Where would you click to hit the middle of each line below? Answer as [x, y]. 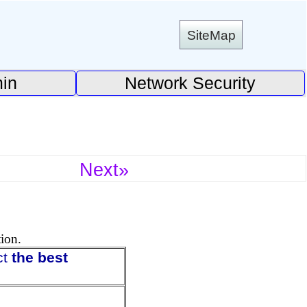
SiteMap [211, 35]
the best [40, 257]
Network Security [191, 83]
